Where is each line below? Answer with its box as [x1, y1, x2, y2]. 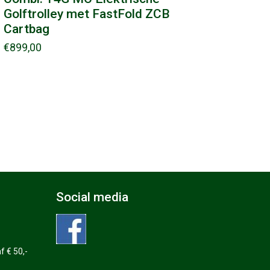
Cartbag [4, 22, 50, 37]
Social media [56, 189, 129, 204]
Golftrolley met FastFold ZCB [4, 7, 171, 22]
